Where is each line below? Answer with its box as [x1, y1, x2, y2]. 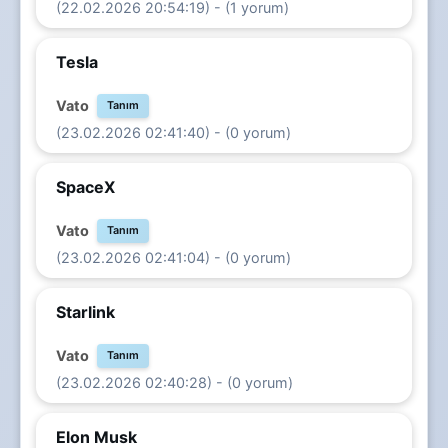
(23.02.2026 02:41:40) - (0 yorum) [56, 123, 291, 141]
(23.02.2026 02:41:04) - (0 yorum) [56, 248, 291, 266]
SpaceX [56, 176, 115, 197]
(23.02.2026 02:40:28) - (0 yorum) [56, 373, 293, 391]
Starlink [56, 301, 115, 322]
